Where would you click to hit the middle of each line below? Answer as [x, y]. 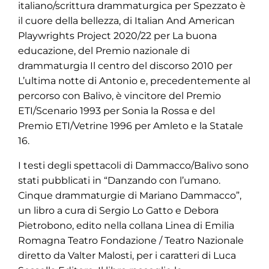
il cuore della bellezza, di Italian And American [126, 21]
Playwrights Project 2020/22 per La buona [117, 36]
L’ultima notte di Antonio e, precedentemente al [134, 81]
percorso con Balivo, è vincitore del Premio [119, 96]
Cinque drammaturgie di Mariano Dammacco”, [130, 195]
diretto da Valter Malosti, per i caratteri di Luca [127, 255]
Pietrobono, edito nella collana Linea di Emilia [126, 225]
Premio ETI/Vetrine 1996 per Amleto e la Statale [131, 126]
